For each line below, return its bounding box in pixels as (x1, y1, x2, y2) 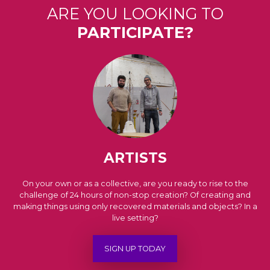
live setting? (111, 213, 159, 223)
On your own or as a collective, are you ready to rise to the (22, 179, 248, 189)
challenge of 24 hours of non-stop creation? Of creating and (19, 190, 251, 200)
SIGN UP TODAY (104, 244, 166, 254)
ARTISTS (103, 149, 167, 167)
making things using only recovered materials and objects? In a (13, 202, 257, 212)
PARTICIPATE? (77, 22, 193, 42)
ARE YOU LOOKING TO (46, 4, 224, 23)
